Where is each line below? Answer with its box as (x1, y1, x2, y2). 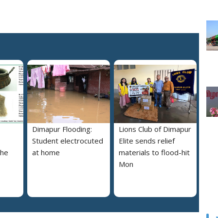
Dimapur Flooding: (32, 124, 92, 134)
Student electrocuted (32, 136, 103, 146)
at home (32, 147, 60, 158)
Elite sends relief (119, 136, 175, 146)
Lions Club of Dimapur (119, 124, 191, 134)
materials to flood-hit (119, 147, 190, 158)
